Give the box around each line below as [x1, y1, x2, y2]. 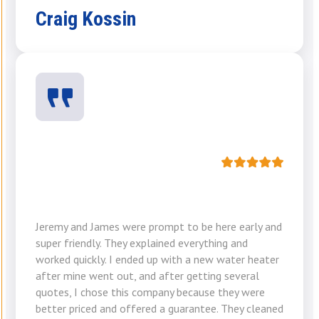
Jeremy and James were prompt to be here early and [36, 219, 282, 234]
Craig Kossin [36, 7, 136, 31]
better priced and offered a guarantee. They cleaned [36, 301, 283, 316]
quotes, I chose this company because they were [36, 285, 265, 300]
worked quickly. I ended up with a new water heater [36, 252, 279, 267]
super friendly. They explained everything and [36, 236, 248, 251]
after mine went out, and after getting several [36, 268, 259, 283]
